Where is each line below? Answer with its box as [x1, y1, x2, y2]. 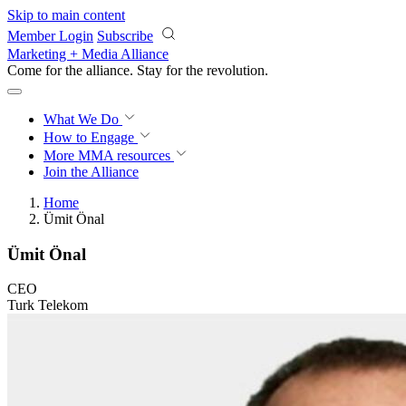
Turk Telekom [7, 297, 88, 314]
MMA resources [74, 148, 170, 163]
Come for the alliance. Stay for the [7, 63, 207, 78]
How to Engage [43, 130, 138, 145]
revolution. [207, 63, 268, 78]
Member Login [7, 28, 93, 43]
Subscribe [97, 28, 153, 43]
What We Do [43, 111, 122, 127]
